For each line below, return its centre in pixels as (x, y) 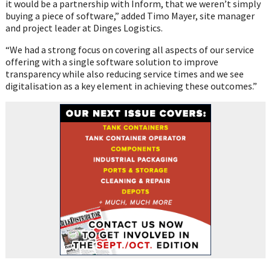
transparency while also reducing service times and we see (124, 73)
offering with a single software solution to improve (112, 61)
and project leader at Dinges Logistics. (84, 28)
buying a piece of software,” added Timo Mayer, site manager (130, 15)
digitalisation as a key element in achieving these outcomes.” (131, 86)
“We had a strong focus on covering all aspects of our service (129, 49)
